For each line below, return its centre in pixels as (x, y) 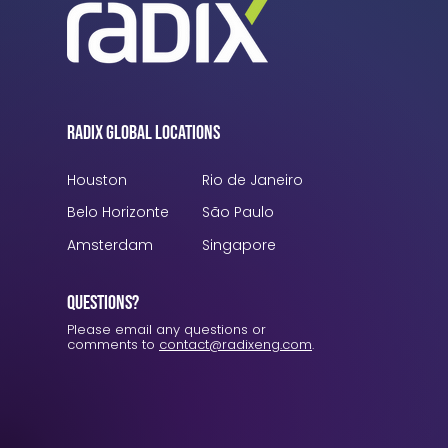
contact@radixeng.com (235, 344)
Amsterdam (110, 244)
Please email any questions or (166, 329)
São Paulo (238, 211)
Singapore (239, 244)
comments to (113, 344)
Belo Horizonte (118, 211)
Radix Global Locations (143, 132)
